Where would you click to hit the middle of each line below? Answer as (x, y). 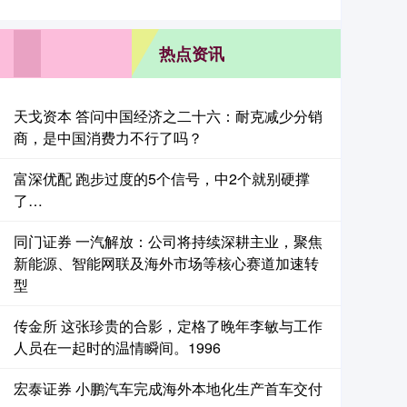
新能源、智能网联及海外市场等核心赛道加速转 (166, 263)
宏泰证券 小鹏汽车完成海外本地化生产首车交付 (168, 388)
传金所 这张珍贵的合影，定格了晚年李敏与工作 (168, 326)
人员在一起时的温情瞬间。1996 (117, 347)
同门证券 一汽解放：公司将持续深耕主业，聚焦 (168, 241)
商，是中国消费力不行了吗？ (108, 138)
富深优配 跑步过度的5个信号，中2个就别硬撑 (162, 179)
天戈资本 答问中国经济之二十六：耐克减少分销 (168, 116)
